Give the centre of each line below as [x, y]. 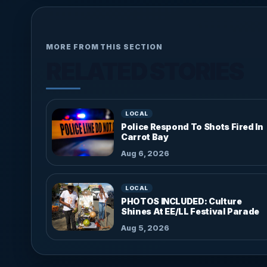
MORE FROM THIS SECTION [104, 47]
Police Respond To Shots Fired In [192, 126]
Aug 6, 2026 [145, 153]
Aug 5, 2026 [145, 228]
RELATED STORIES [145, 71]
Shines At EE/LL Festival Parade [190, 211]
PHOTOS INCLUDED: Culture [181, 201]
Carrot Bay [145, 136]
